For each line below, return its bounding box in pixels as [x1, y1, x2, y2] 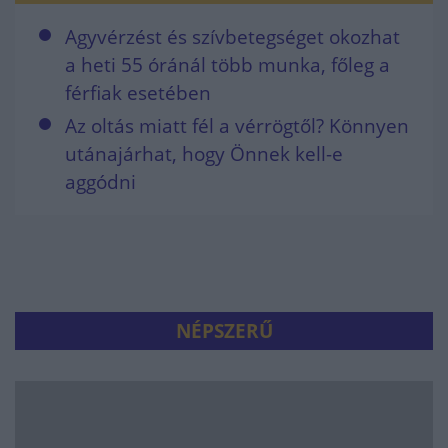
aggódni [65, 168, 136, 195]
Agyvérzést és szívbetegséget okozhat [65, 23, 400, 50]
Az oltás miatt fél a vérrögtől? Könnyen [65, 112, 409, 139]
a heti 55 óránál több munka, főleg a [65, 51, 390, 78]
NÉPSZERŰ [175, 317, 273, 344]
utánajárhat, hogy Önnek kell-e [65, 140, 343, 167]
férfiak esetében [65, 79, 211, 106]
